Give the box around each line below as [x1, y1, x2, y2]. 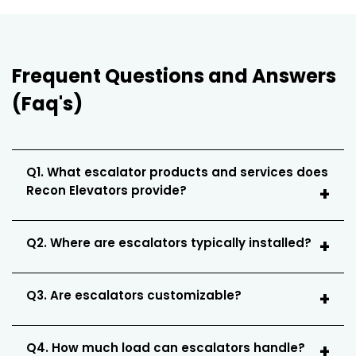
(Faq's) [12, 90, 83, 117]
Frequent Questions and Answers [12, 62, 336, 89]
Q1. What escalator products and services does [26, 163, 328, 180]
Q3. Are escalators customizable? [26, 286, 242, 304]
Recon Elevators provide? [26, 181, 187, 199]
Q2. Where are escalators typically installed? [26, 234, 311, 251]
